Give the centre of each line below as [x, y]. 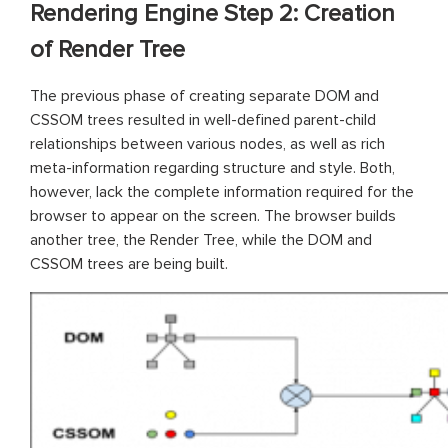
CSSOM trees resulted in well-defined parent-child [203, 119]
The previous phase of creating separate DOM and [204, 95]
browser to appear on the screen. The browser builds [213, 215]
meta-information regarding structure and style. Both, [212, 167]
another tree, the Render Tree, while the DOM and [201, 239]
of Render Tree [107, 49]
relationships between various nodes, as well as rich [207, 143]
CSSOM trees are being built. [129, 263]
